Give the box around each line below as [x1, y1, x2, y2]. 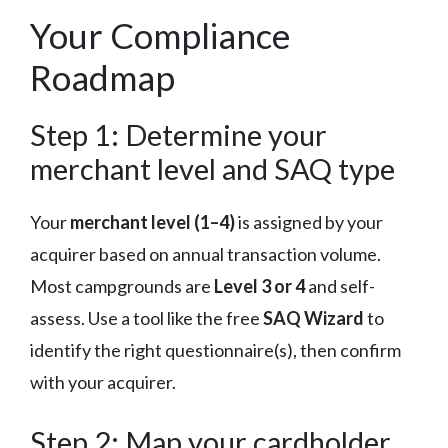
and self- [305, 274, 375, 297]
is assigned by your [235, 210, 383, 233]
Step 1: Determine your [30, 116, 327, 152]
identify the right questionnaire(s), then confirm [30, 338, 401, 361]
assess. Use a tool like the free [30, 306, 263, 329]
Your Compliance [30, 13, 290, 56]
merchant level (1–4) [70, 210, 235, 233]
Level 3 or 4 [214, 274, 305, 297]
